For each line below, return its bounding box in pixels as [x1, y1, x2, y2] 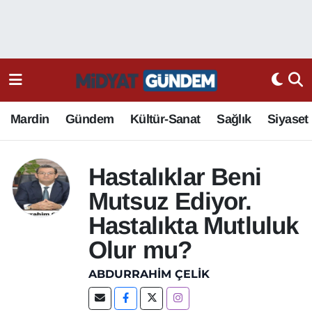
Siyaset [267, 111, 309, 126]
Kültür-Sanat [130, 111, 201, 126]
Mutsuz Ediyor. [88, 187, 252, 214]
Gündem [65, 111, 114, 126]
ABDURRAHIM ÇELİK [88, 267, 210, 281]
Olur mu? [88, 235, 192, 263]
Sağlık [217, 111, 251, 126]
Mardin [10, 111, 49, 126]
